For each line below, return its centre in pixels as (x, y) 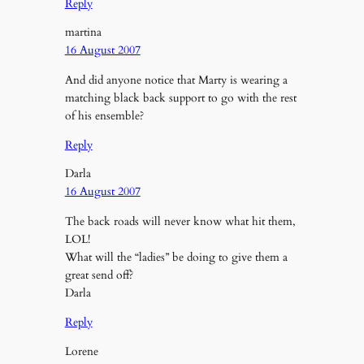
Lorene (81, 351)
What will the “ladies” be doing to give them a (176, 257)
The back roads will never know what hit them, (180, 221)
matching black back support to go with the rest (180, 97)
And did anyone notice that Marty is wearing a (176, 80)
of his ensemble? (104, 115)
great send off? (99, 275)
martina (83, 32)
